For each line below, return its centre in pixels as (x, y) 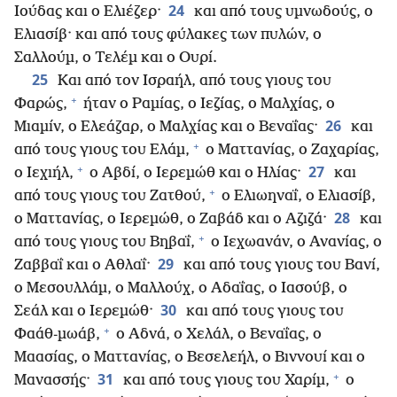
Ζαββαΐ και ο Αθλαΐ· (82, 266)
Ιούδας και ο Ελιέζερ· (88, 12)
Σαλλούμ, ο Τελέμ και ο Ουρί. (116, 58)
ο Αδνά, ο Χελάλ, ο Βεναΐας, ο (217, 335)
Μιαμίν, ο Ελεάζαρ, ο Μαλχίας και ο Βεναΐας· (166, 128)
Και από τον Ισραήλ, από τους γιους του (193, 82)
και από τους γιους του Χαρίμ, (225, 381)
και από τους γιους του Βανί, (280, 266)
